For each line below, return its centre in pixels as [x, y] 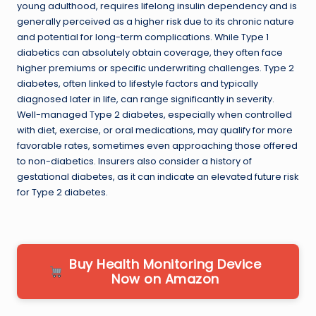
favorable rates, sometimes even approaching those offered [157, 145]
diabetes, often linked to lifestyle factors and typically [138, 83]
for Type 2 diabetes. [62, 192]
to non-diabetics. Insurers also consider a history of [134, 161]
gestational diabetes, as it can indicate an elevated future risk [158, 176]
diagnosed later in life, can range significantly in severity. [146, 99]
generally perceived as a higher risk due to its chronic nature [156, 21]
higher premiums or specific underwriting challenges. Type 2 [156, 68]
